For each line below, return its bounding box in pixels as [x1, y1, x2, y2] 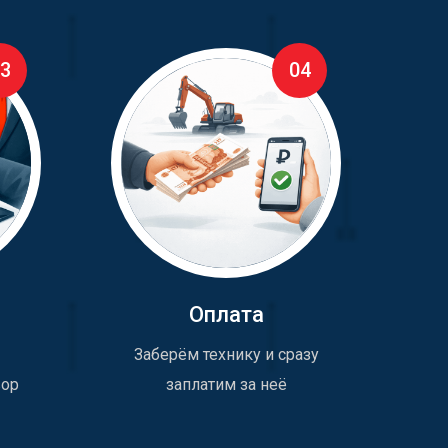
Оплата [188, 302, 264, 328]
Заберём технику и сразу [133, 345, 319, 365]
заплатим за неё [165, 375, 287, 395]
